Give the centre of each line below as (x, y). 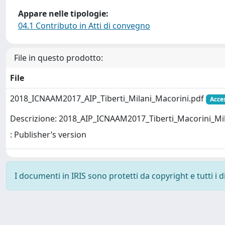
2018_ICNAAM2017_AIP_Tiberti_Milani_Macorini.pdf (108, 98)
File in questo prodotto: (59, 58)
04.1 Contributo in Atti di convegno (84, 26)
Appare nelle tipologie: (63, 14)
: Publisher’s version (48, 135)
